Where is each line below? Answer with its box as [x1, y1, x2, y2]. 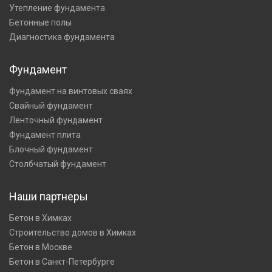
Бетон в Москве [9, 242, 72, 252]
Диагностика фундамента [9, 32, 115, 42]
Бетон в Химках [9, 213, 72, 223]
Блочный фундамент [9, 144, 93, 154]
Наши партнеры [9, 190, 88, 203]
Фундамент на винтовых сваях [9, 86, 132, 96]
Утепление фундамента [9, 3, 105, 13]
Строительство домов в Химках [9, 228, 136, 237]
